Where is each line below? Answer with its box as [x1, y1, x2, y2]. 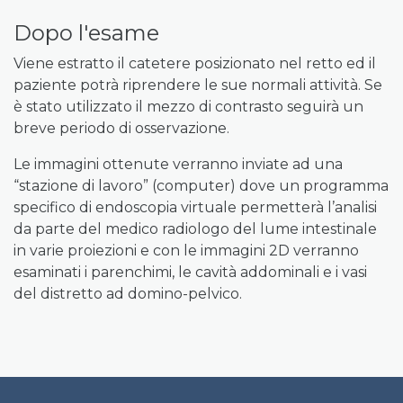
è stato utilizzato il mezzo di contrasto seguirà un [13, 98, 363, 115]
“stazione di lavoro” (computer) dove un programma [13, 177, 389, 194]
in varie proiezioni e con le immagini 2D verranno [13, 242, 359, 259]
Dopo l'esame [13, 20, 159, 46]
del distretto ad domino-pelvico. [13, 285, 242, 302]
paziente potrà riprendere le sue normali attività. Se [13, 76, 382, 94]
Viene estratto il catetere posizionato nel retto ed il [13, 55, 376, 72]
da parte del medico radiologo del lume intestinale [13, 220, 377, 237]
